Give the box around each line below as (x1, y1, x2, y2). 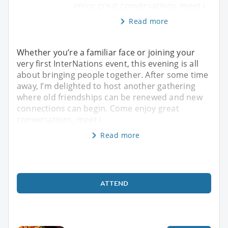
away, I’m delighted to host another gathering (17, 80, 196, 92)
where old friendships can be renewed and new (17, 91, 203, 103)
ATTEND (100, 178, 128, 188)
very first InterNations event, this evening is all (17, 58, 199, 69)
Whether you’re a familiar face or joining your (17, 46, 195, 58)
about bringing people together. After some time (17, 69, 209, 80)
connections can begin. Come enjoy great (17, 102, 179, 114)
